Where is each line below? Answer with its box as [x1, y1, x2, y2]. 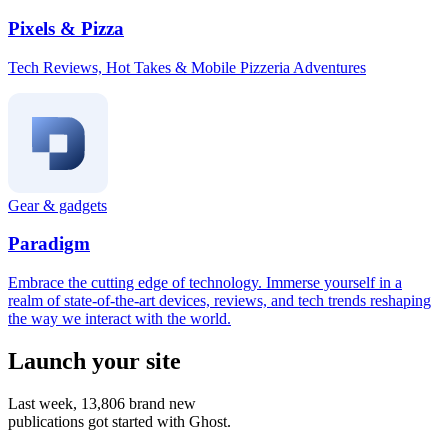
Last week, [8, 395, 81, 413]
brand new [125, 395, 196, 413]
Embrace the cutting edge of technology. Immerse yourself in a [8, 274, 402, 292]
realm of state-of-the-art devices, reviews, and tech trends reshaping [8, 292, 431, 310]
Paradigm [8, 233, 90, 255]
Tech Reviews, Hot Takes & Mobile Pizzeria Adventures [8, 58, 366, 76]
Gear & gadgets [8, 196, 107, 214]
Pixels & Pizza [8, 18, 124, 40]
